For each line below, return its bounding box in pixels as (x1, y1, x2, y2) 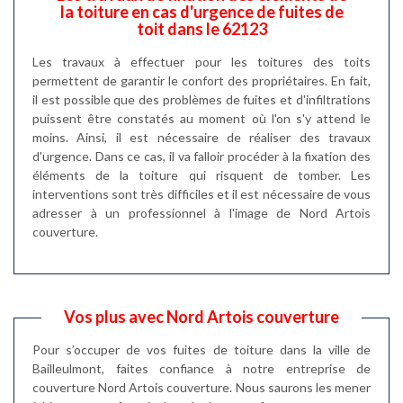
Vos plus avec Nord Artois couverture (64, 307, 339, 327)
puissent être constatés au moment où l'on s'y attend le (32, 111, 371, 126)
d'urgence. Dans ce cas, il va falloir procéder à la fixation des (32, 148, 371, 164)
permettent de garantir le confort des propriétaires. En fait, (32, 73, 371, 88)
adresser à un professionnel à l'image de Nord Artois (32, 205, 371, 220)
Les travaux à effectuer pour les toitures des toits (32, 54, 371, 69)
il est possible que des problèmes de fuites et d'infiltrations (32, 92, 371, 107)
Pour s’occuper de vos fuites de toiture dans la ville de (32, 342, 371, 357)
